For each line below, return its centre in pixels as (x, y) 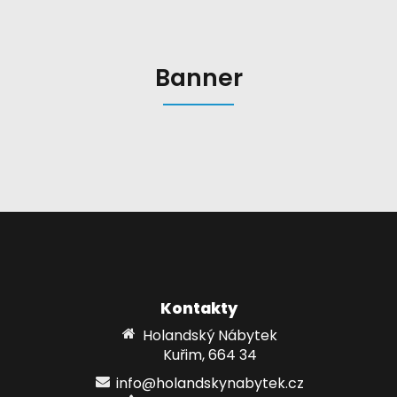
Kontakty (198, 309)
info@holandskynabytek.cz (210, 384)
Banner (198, 78)
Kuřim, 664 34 (210, 355)
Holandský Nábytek (210, 336)
